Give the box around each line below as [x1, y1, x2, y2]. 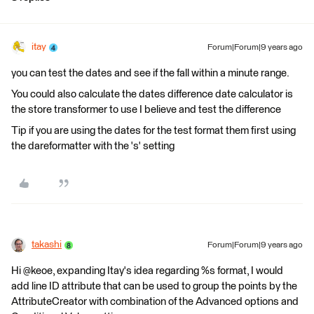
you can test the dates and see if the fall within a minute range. [11, 68, 289, 78]
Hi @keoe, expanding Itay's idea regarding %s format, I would [11, 266, 283, 276]
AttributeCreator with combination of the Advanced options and [11, 296, 299, 307]
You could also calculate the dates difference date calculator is [11, 89, 293, 100]
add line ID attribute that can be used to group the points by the [11, 281, 297, 292]
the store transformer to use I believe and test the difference [11, 104, 281, 115]
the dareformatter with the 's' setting [11, 141, 175, 151]
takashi [32, 240, 62, 250]
